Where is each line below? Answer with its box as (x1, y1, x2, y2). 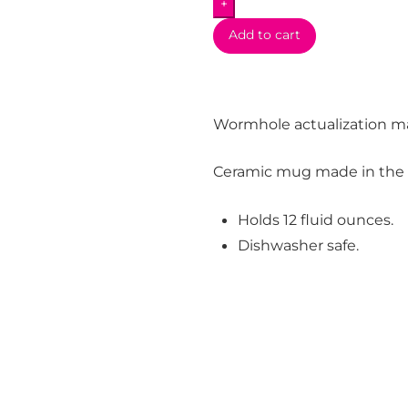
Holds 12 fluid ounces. (237, 209, 393, 229)
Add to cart (228, 26, 301, 44)
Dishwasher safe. (237, 235, 359, 254)
